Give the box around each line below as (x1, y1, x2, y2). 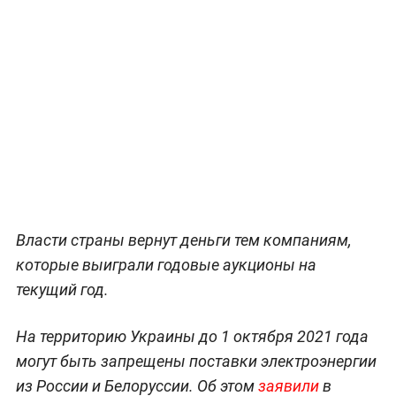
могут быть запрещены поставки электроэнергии (15, 351, 377, 370)
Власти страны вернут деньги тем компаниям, (15, 230, 352, 249)
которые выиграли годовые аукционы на (15, 255, 316, 274)
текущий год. (15, 279, 109, 299)
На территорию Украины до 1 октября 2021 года (15, 326, 369, 346)
